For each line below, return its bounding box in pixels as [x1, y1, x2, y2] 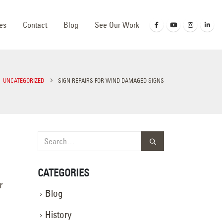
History [45, 209, 71, 221]
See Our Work [95, 20, 139, 30]
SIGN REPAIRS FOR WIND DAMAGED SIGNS [58, 77, 164, 84]
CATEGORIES [38, 166, 89, 179]
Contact [23, 20, 47, 30]
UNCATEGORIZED [3, 77, 44, 84]
